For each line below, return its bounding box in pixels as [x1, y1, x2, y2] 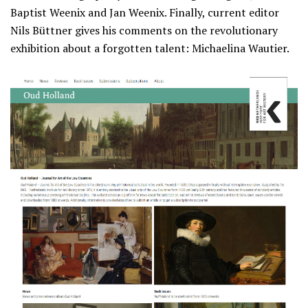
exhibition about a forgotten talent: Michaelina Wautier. [10, 41, 289, 56]
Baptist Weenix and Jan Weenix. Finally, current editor [10, 5, 279, 20]
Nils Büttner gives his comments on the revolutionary [10, 23, 278, 38]
